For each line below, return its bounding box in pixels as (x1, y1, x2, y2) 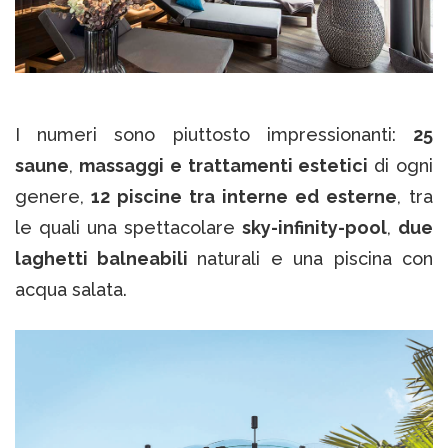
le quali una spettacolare (15, 216, 242, 238)
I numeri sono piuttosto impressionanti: (15, 123, 413, 145)
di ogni (374, 154, 433, 176)
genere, (15, 185, 91, 207)
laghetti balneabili (15, 247, 197, 269)
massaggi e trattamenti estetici (79, 154, 374, 176)
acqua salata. (15, 278, 127, 300)
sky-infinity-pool (242, 216, 387, 238)
